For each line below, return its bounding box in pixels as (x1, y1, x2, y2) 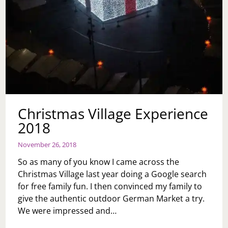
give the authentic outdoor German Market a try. (18, 192, 205, 204)
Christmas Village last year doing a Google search (18, 168, 207, 180)
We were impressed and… (18, 205, 117, 216)
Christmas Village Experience (18, 103, 209, 123)
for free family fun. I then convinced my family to (18, 180, 203, 192)
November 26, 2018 (18, 139, 77, 149)
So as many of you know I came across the (18, 156, 180, 167)
